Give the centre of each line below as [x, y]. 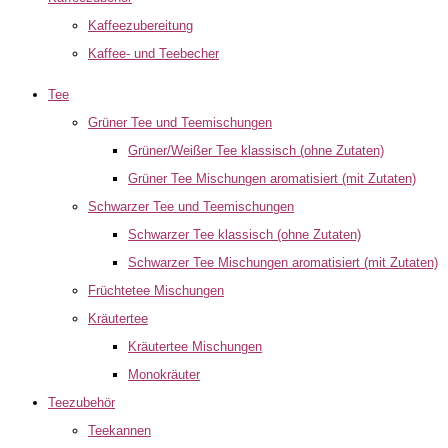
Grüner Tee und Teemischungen [180, 122]
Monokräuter [164, 374]
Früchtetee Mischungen [156, 290]
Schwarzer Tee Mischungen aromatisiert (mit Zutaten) [283, 262]
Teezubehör [81, 402]
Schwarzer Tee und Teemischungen [191, 206]
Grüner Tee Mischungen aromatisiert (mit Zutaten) [272, 178]
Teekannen [119, 430]
